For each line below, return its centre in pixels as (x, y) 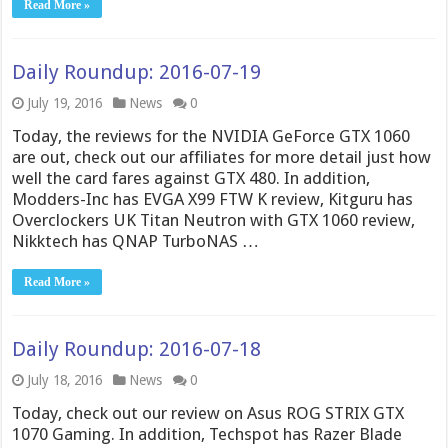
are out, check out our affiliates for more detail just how (222, 156)
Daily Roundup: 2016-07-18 (137, 348)
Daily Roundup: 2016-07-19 (137, 71)
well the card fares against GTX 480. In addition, (191, 177)
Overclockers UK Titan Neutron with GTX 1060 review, (214, 219)
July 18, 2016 (65, 379)
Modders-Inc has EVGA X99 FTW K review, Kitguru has (213, 198)
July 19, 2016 (65, 102)
